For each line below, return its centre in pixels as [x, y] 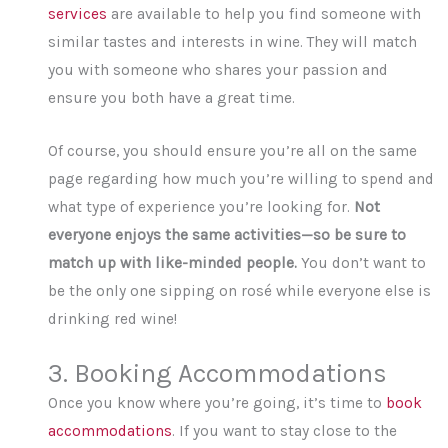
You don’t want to [362, 263]
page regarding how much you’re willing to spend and [241, 179]
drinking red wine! [113, 319]
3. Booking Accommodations [218, 374]
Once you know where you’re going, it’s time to [217, 403]
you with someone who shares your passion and [218, 70]
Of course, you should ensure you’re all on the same [233, 151]
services [78, 14]
